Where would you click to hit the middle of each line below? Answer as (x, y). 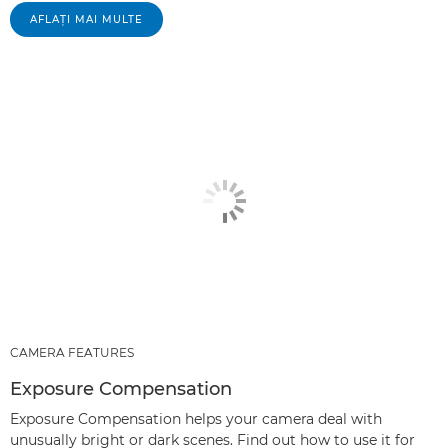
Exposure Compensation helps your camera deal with (196, 419)
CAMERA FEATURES (72, 353)
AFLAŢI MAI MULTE (86, 19)
